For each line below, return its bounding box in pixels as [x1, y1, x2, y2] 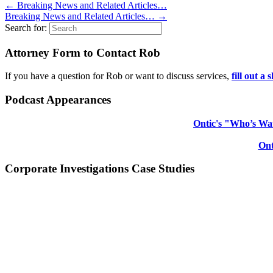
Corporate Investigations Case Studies [5, 162, 194, 175]
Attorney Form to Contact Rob [5, 46, 160, 59]
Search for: [5, 22, 47, 33]
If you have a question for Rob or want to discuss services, [5, 71, 232, 82]
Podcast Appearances [5, 93, 111, 107]
